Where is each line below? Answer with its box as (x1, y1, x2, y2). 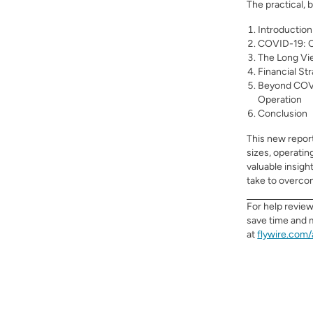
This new (247, 133, 289, 145)
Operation (258, 94, 303, 105)
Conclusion (258, 108, 308, 119)
